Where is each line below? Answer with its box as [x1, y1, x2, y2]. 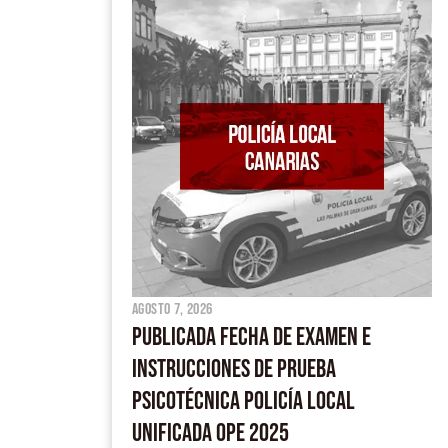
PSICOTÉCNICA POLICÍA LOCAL [132, 385, 355, 417]
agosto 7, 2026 [132, 299, 213, 319]
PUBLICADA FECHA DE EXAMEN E [132, 321, 371, 353]
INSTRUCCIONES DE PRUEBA [132, 353, 336, 385]
